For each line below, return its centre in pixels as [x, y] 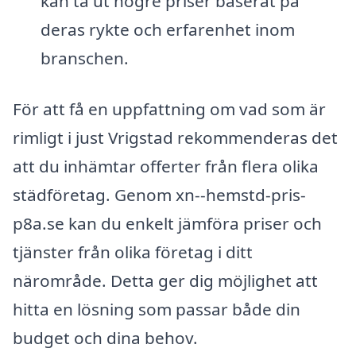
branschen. [84, 58]
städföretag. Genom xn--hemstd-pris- [159, 194]
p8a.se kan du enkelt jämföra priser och [167, 223]
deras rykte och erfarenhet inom [167, 29]
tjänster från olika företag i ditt [133, 252]
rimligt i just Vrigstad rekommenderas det [175, 137]
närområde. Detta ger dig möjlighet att [165, 280]
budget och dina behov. [105, 337]
